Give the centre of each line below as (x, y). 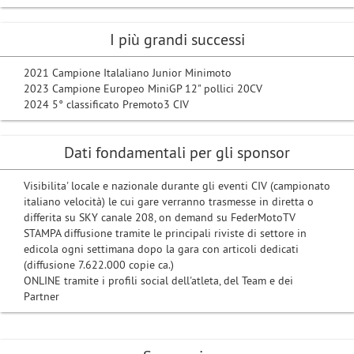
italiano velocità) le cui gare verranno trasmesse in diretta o (169, 201)
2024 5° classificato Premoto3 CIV (106, 104)
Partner (41, 296)
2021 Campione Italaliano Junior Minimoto (128, 73)
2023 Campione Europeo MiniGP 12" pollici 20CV (143, 88)
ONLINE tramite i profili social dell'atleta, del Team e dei (158, 281)
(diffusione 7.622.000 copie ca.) (99, 265)
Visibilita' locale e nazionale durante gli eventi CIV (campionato (177, 186)
